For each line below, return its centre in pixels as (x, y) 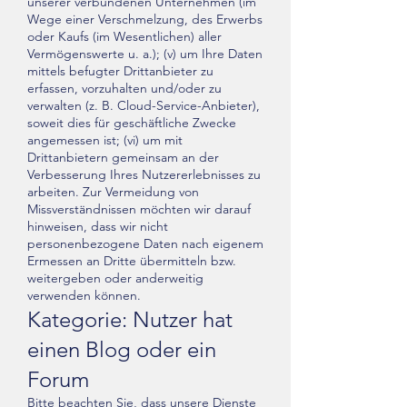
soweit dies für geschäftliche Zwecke (132, 123)
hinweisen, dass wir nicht (98, 226)
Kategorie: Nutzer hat (130, 319)
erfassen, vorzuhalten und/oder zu (124, 88)
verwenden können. (84, 295)
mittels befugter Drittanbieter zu (120, 71)
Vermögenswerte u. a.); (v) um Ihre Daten (145, 54)
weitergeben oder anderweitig (115, 278)
